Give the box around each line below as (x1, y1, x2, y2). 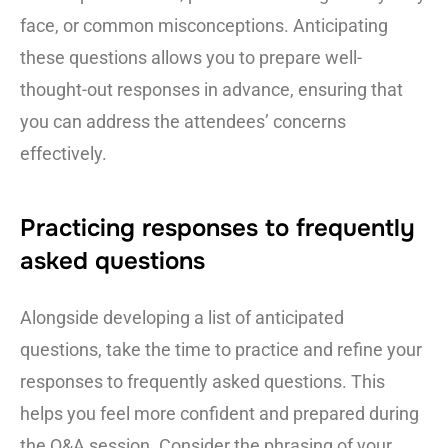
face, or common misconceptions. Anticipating (20, 14, 388, 36)
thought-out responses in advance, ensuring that (20, 78, 403, 100)
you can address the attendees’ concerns (20, 110, 346, 132)
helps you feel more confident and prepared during (20, 402, 419, 424)
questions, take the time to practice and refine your (20, 338, 422, 360)
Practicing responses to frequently (20, 212, 415, 243)
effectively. (20, 142, 107, 164)
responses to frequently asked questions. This (20, 370, 385, 392)
